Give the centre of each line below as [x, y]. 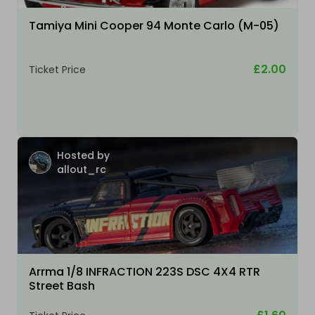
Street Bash [62, 286]
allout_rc [82, 170]
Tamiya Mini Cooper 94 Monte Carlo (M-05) [154, 26]
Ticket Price [57, 70]
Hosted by [83, 156]
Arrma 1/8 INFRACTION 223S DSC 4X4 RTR [144, 272]
